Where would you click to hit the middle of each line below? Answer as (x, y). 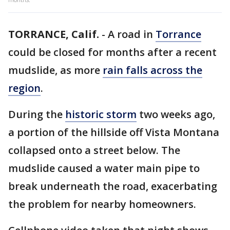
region (24, 88)
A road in (132, 34)
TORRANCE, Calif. (54, 34)
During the (37, 114)
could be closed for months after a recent (112, 52)
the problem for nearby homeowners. (102, 204)
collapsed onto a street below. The (94, 150)
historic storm (101, 114)
